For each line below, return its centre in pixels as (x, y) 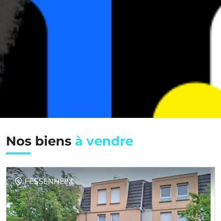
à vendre (104, 141)
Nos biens (40, 141)
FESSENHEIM (49, 181)
